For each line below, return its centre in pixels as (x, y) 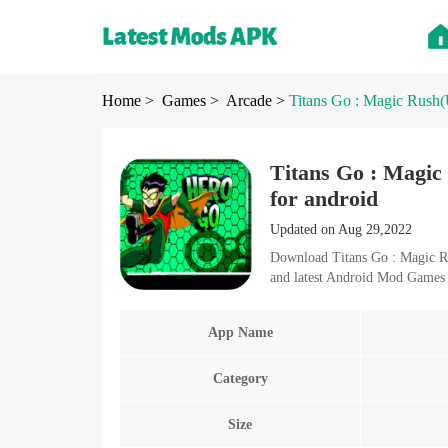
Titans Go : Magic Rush (364, 100)
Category (240, 378)
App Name (240, 332)
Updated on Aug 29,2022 (341, 229)
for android (324, 198)
